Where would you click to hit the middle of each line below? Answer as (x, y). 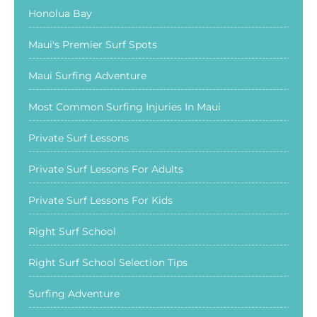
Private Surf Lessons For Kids (100, 200)
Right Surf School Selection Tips (108, 262)
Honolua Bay (60, 13)
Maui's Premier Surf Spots (93, 44)
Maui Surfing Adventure (87, 75)
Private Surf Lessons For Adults (106, 169)
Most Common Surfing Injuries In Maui (125, 106)
